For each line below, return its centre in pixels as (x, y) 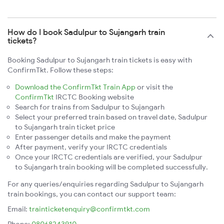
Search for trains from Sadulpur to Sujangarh (90, 107)
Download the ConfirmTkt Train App (75, 87)
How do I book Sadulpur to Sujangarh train (86, 32)
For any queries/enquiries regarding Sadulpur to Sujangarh (105, 184)
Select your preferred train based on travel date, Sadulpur (111, 117)
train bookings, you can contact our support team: (92, 194)
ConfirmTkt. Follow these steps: (60, 70)
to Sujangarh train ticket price (65, 127)
